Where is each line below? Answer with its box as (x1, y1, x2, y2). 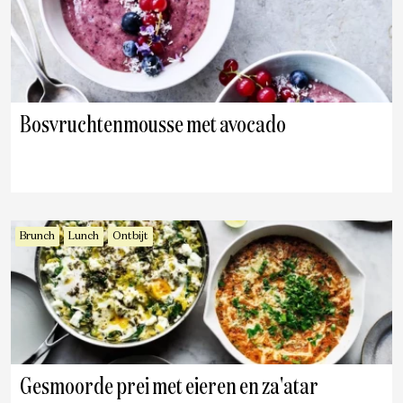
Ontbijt (112, 231, 148, 242)
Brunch (20, 231, 55, 242)
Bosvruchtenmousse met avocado (20, 114, 286, 138)
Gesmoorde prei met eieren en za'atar (20, 376, 318, 399)
